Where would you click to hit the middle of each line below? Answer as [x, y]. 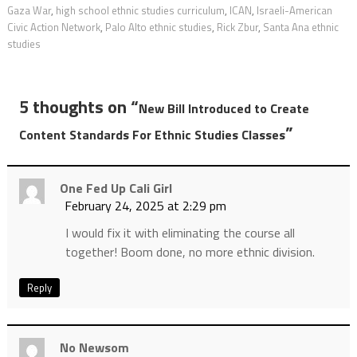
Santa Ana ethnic [300, 27]
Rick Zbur [237, 27]
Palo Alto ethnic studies [158, 27]
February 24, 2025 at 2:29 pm [145, 205]
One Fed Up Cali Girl [116, 188]
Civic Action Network [53, 27]
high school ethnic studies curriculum [140, 10]
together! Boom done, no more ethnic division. [190, 251]
